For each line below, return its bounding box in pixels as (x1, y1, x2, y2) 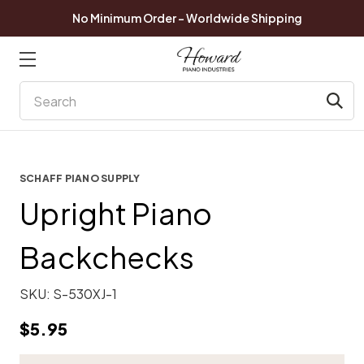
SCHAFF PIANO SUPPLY (19, 172, 141, 184)
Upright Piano (19, 195, 213, 232)
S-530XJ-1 (53, 285, 117, 302)
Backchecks (19, 239, 195, 275)
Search (19, 82, 63, 99)
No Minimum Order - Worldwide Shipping (71, 11, 302, 25)
